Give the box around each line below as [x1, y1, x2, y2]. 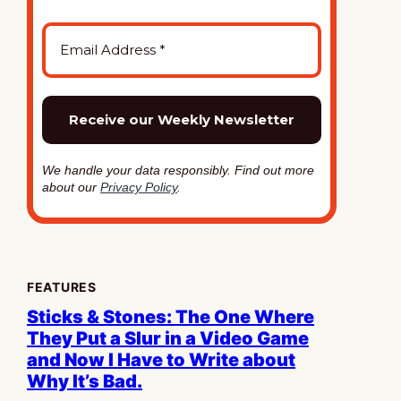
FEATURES [27, 279, 97, 294]
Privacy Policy [100, 180, 177, 194]
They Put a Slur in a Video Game [27, 328, 309, 349]
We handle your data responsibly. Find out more [42, 163, 314, 177]
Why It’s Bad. [27, 371, 142, 392]
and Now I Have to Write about [27, 349, 295, 371]
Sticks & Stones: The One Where [27, 306, 314, 328]
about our [42, 180, 100, 194]
